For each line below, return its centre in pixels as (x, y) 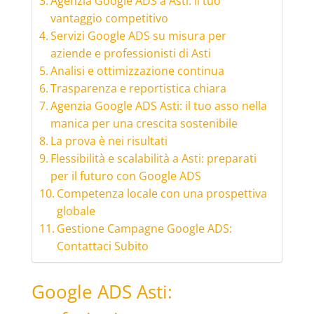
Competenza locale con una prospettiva (162, 194)
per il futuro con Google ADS (125, 176)
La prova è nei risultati (109, 141)
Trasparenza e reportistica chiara (138, 89)
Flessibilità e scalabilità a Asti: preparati (153, 159)
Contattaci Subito (102, 246)
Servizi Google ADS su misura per (138, 36)
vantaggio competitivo (109, 19)
